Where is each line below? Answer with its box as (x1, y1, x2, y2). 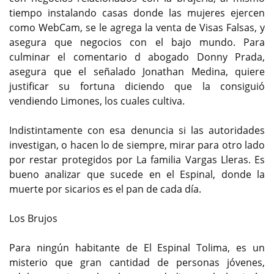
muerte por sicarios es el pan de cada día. (9, 182, 201, 196)
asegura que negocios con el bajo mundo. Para (9, 35, 265, 50)
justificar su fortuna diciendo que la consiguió (9, 80, 265, 94)
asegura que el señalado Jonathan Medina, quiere (9, 65, 265, 79)
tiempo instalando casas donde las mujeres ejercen (9, 6, 265, 20)
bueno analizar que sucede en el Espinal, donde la (9, 168, 265, 182)
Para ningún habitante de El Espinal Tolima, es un (9, 241, 265, 255)
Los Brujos (9, 212, 57, 226)
